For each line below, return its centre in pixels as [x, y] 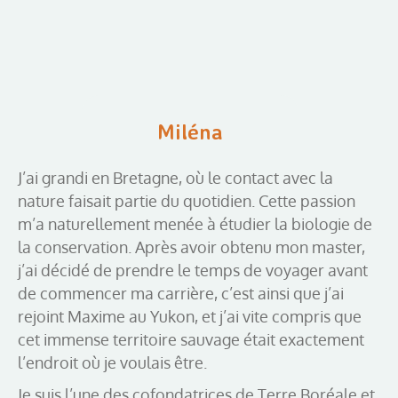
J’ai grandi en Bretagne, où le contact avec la [175, 177]
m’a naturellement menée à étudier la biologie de [195, 223]
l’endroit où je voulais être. [112, 362]
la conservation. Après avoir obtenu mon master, [191, 247]
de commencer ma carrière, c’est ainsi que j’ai [181, 293]
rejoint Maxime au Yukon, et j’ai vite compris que [190, 316]
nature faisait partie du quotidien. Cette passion [187, 200]
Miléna [190, 131]
